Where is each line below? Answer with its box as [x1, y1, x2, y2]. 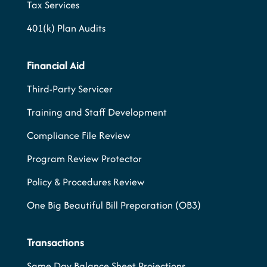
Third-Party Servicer [27, 82, 113, 97]
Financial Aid [27, 57, 85, 74]
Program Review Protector [27, 151, 142, 166]
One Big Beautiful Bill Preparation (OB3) [27, 198, 201, 213]
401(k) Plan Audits [27, 21, 105, 36]
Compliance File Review [27, 128, 131, 143]
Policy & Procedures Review [27, 175, 145, 190]
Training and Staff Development [27, 105, 167, 120]
